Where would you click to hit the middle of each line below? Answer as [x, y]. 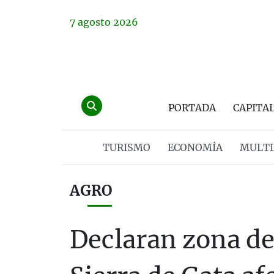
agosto [94, 22]
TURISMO [126, 147]
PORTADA [192, 108]
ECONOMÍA [195, 147]
